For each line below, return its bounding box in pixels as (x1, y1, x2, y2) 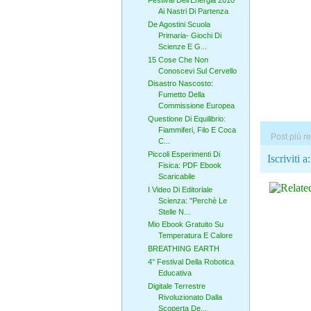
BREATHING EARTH (147, 244, 219, 253)
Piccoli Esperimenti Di (147, 149, 220, 158)
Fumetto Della (158, 90, 205, 99)
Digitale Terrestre (147, 281, 205, 290)
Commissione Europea (158, 101, 235, 110)
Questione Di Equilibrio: (147, 115, 226, 124)
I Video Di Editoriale (147, 185, 212, 194)
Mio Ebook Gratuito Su (147, 220, 224, 229)
